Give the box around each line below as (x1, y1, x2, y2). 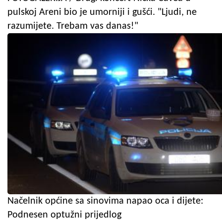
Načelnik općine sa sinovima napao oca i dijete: (7, 196, 203, 207)
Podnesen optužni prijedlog (7, 210, 121, 221)
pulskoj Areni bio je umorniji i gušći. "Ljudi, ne (7, 7, 197, 18)
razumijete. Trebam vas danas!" (7, 21, 138, 32)
